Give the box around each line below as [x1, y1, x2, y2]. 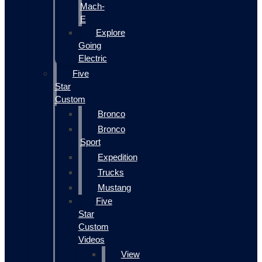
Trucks [97, 167, 124, 177]
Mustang [97, 182, 131, 192]
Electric [78, 53, 107, 63]
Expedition [97, 151, 137, 162]
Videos [78, 234, 105, 244]
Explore [95, 27, 125, 37]
